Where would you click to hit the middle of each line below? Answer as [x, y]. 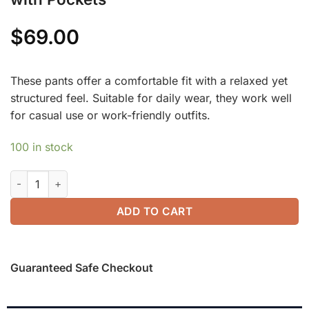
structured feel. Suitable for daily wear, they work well [151, 98]
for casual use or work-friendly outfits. [110, 116]
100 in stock [42, 147]
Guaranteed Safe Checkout [82, 267]
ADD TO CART [154, 211]
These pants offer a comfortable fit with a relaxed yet [149, 81]
